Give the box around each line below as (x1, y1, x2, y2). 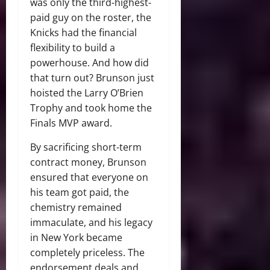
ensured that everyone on (30, 171, 148, 184)
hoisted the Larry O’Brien (30, 86, 143, 100)
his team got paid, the (30, 186, 129, 199)
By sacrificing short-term (30, 140, 142, 154)
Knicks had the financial (30, 26, 137, 40)
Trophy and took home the (30, 101, 152, 115)
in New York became (30, 231, 122, 245)
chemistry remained (30, 201, 122, 215)
